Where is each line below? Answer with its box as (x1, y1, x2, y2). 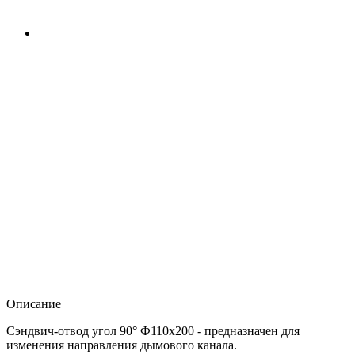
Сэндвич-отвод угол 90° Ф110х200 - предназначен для (6, 324, 300, 338)
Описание (6, 297, 61, 311)
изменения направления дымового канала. (6, 338, 237, 353)
